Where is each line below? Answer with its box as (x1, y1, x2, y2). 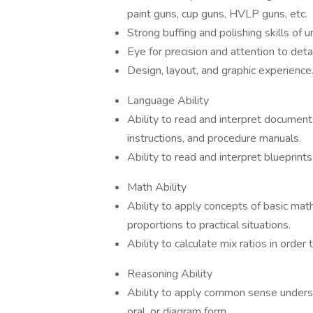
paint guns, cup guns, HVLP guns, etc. (127, 6, 307, 22)
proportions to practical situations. (127, 217, 291, 233)
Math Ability (127, 180, 187, 195)
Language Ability (127, 93, 209, 108)
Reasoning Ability (127, 266, 212, 282)
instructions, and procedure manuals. (127, 131, 301, 146)
